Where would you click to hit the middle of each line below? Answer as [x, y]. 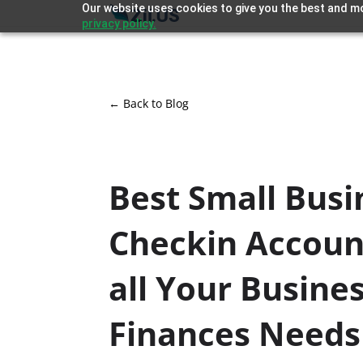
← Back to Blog [149, 103]
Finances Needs [235, 333]
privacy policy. [119, 23]
